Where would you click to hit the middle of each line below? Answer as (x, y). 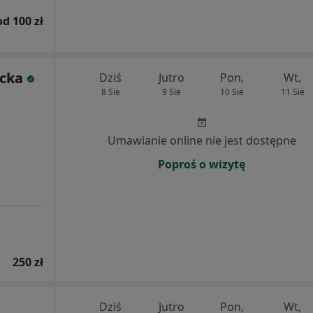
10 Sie (232, 92)
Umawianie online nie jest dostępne (202, 140)
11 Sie (292, 92)
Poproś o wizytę (202, 164)
